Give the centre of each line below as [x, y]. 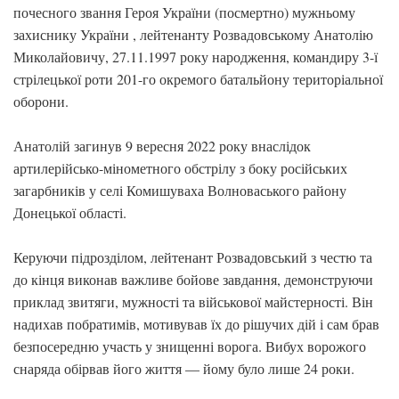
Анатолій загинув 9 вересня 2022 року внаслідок [162, 146]
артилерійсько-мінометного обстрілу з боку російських [180, 168]
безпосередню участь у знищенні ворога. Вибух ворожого [190, 346]
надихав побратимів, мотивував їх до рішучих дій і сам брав [196, 324]
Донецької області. [70, 212]
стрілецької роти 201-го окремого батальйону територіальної [198, 79]
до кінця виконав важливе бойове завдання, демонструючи [193, 279]
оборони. [41, 101]
